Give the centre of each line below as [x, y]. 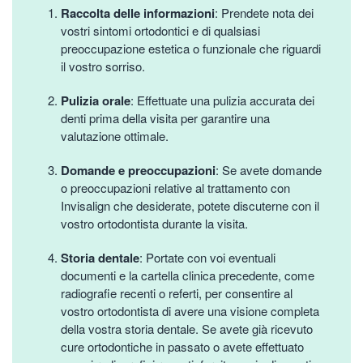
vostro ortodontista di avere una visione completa [190, 310]
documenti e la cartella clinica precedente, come [188, 275]
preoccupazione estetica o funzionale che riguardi [191, 48]
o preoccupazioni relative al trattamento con [175, 187]
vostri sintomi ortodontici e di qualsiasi [160, 30]
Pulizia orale [96, 100]
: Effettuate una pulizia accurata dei [222, 100]
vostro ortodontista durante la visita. [154, 223]
